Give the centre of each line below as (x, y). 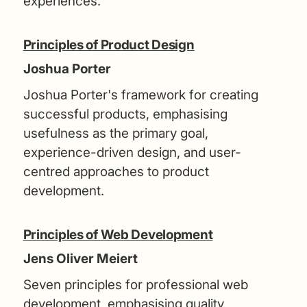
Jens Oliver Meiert (80, 259)
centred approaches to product (116, 171)
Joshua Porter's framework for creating (140, 95)
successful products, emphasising (125, 114)
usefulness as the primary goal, (115, 133)
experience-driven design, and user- (132, 152)
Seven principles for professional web (135, 284)
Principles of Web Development (118, 234)
